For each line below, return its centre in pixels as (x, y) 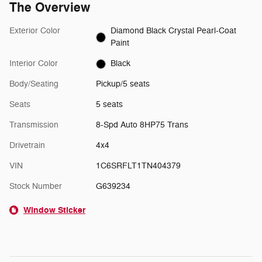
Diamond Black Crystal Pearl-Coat (174, 31)
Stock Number (36, 187)
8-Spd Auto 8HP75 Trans (142, 125)
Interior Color (34, 64)
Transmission (34, 125)
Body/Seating (34, 84)
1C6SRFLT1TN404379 (138, 166)
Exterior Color (35, 31)
